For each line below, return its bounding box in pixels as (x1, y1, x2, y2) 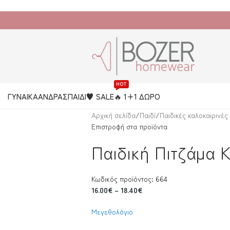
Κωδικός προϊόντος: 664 (91, 174, 167, 184)
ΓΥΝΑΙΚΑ (7, 90, 38, 102)
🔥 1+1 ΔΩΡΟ (113, 90, 160, 102)
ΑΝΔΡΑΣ (37, 90, 68, 102)
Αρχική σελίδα (91, 110, 136, 120)
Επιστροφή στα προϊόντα (91, 121, 167, 131)
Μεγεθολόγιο (91, 206, 133, 217)
